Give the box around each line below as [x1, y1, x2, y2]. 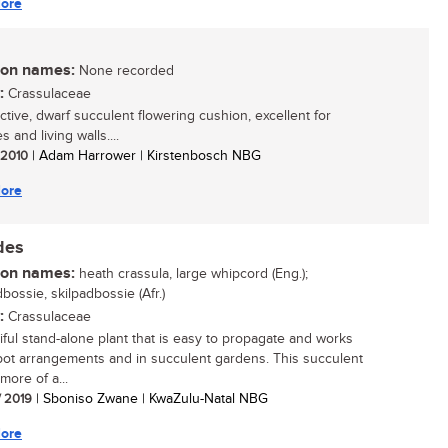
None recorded [75, 63, 174, 79]
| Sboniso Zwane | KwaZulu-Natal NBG [32, 391, 268, 407]
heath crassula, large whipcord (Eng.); [75, 266, 308, 282]
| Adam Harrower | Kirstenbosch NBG [28, 148, 261, 164]
